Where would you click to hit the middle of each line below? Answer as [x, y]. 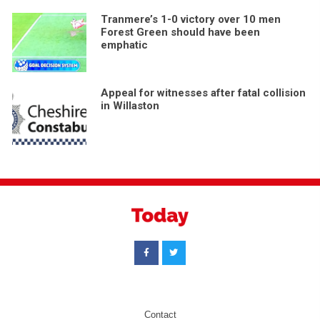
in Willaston [130, 105]
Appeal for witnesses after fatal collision [203, 92]
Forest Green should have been [180, 32]
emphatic [124, 45]
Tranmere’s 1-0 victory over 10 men [190, 19]
